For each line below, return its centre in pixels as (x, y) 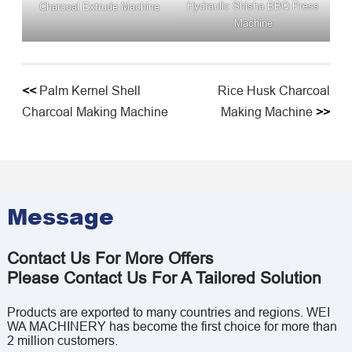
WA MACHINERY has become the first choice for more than (172, 326)
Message (60, 216)
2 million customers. (62, 341)
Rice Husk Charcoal (274, 91)
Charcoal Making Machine (95, 112)
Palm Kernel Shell (90, 91)
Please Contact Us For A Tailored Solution (164, 279)
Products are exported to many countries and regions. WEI (168, 312)
